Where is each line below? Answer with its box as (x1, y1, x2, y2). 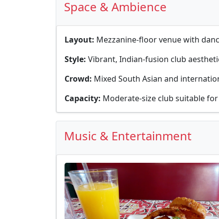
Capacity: (65, 93, 103, 104)
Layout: (65, 34, 96, 45)
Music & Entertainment (64, 128, 192, 144)
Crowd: (65, 73, 94, 84)
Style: (65, 54, 88, 65)
